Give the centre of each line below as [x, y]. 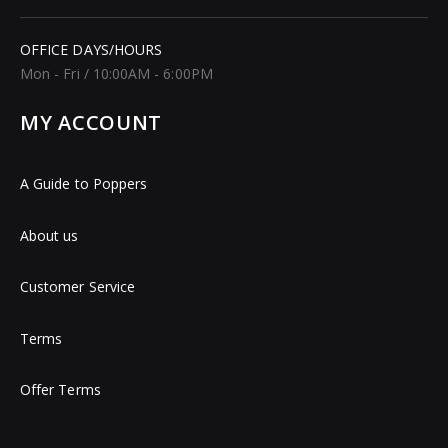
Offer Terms [60, 390]
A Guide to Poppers [84, 183]
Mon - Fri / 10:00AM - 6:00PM [116, 74]
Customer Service [78, 287]
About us [49, 235]
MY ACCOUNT [91, 123]
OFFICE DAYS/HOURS [91, 50]
